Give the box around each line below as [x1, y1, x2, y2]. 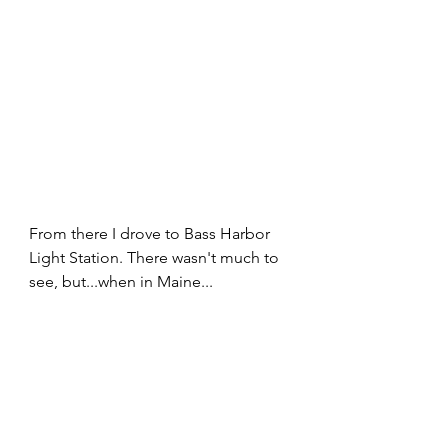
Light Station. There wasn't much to [29, 247, 283, 267]
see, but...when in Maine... [29, 271, 213, 291]
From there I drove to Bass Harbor [29, 223, 274, 243]
